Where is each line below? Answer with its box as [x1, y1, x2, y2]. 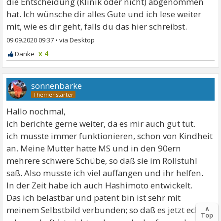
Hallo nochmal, [6, 105, 66, 117]
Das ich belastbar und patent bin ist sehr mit [6, 191, 181, 203]
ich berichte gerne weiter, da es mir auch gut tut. [6, 117, 196, 129]
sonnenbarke [31, 79, 82, 91]
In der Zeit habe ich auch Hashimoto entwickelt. [6, 179, 193, 191]
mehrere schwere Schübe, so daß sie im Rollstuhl [6, 154, 198, 166]
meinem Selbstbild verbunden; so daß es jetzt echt [6, 204, 204, 216]
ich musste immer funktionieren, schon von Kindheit [6, 130, 213, 142]
